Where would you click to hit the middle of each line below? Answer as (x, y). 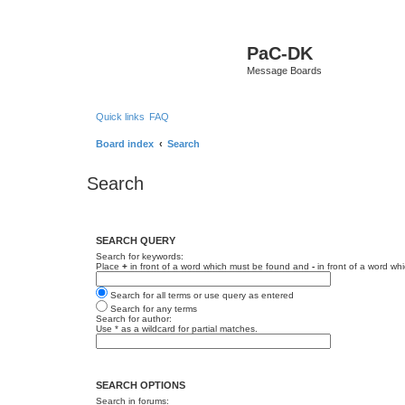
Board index (125, 143)
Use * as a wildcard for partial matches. (177, 328)
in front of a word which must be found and (220, 266)
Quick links (120, 116)
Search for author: (134, 318)
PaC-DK (280, 53)
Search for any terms (152, 308)
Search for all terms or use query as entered (201, 295)
